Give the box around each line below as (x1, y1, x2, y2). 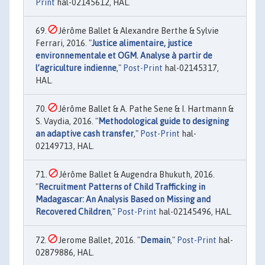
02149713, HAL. (35, 141, 94, 151)
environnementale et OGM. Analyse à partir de (35, 50, 212, 60)
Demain (140, 235, 170, 245)
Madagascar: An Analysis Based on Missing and (35, 194, 211, 204)
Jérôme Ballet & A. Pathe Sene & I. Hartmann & (57, 104, 234, 114)
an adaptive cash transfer (35, 128, 134, 138)
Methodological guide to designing (98, 116, 229, 126)
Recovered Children (35, 206, 111, 216)
